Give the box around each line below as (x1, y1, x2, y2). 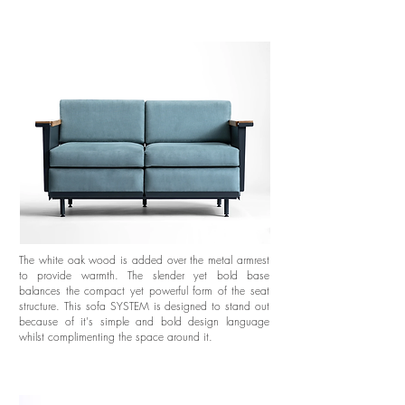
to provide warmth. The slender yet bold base (19, 268, 269, 283)
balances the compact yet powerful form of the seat (19, 283, 269, 298)
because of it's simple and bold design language (19, 314, 269, 329)
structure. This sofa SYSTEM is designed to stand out (19, 298, 269, 314)
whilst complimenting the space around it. (19, 329, 212, 344)
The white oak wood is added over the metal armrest (19, 252, 269, 268)
